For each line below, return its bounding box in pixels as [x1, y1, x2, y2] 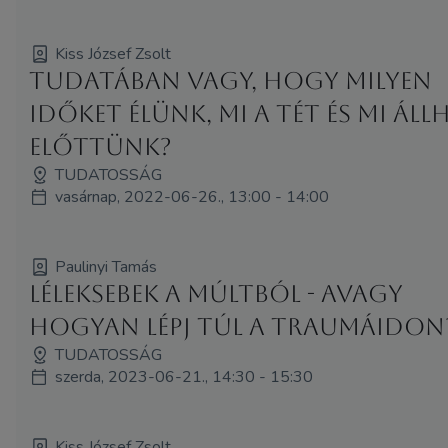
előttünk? [29, 132, 173, 161]
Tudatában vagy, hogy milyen [29, 66, 433, 95]
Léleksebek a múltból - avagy [29, 279, 404, 308]
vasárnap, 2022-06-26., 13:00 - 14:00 [55, 185, 330, 208]
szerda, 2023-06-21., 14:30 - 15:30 [55, 365, 314, 388]
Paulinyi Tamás [55, 255, 158, 278]
